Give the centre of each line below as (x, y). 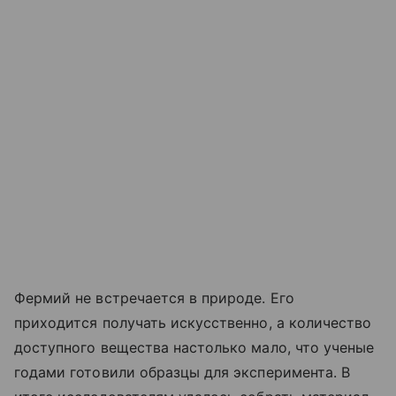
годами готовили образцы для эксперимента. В (183, 373)
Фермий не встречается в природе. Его (154, 298)
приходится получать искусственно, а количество (193, 323)
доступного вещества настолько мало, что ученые (194, 348)
